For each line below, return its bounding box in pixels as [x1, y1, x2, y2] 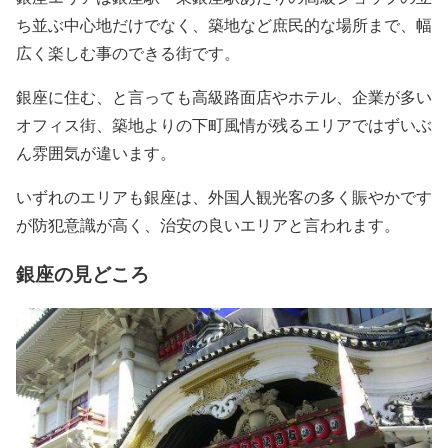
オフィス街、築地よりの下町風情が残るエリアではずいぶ [16, 114, 432, 136]
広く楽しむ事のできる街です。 [16, 42, 240, 64]
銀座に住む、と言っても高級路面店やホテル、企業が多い [16, 86, 432, 108]
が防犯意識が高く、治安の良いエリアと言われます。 [16, 214, 400, 236]
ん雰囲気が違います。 [16, 142, 176, 164]
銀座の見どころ [16, 259, 149, 287]
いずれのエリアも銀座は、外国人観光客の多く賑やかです [16, 186, 432, 208]
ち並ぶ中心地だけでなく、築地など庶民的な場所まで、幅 [16, 14, 432, 36]
